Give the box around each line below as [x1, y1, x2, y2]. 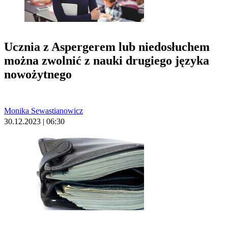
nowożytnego [4, 68, 72, 81]
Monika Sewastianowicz [4, 106, 83, 115]
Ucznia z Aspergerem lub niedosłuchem [4, 40, 210, 53]
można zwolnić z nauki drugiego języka [4, 54, 209, 67]
